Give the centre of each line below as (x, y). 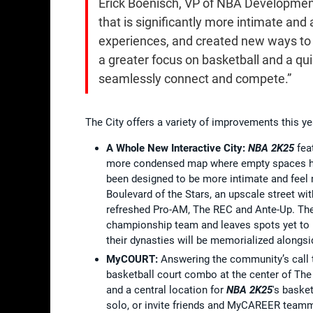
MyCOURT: (133, 259)
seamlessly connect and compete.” (195, 78)
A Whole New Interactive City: (177, 148)
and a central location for (166, 290)
